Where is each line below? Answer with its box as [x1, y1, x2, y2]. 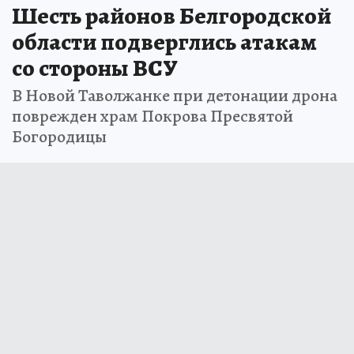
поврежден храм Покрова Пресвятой [12, 104, 293, 129]
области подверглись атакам [12, 26, 317, 58]
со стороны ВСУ [12, 52, 178, 85]
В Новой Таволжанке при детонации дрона [12, 84, 337, 108]
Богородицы [12, 125, 107, 149]
